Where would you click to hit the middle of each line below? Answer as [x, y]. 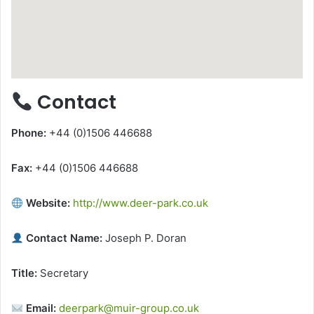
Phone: [29, 133]
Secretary [63, 273]
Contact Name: [63, 238]
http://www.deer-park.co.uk [141, 203]
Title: [24, 273]
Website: [47, 203]
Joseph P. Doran [145, 238]
